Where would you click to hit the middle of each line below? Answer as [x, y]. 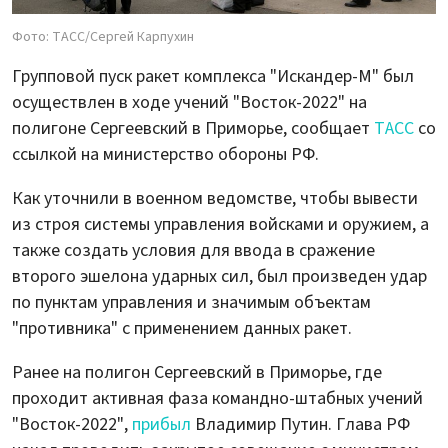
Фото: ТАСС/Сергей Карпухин [103, 36]
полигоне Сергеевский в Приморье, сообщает [193, 128]
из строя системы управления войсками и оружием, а [220, 224]
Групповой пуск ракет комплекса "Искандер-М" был [213, 76]
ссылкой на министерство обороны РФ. [165, 154]
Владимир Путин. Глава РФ [302, 424]
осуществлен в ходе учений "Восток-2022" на [189, 102]
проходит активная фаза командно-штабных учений [217, 398]
